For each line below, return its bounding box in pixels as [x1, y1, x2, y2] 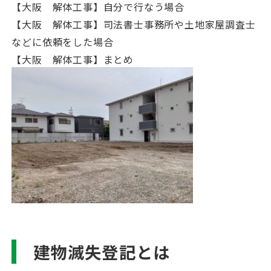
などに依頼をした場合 [11, 34, 114, 49]
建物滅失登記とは [33, 239, 171, 264]
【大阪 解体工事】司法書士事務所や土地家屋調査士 [11, 16, 256, 31]
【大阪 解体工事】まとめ [11, 51, 134, 67]
